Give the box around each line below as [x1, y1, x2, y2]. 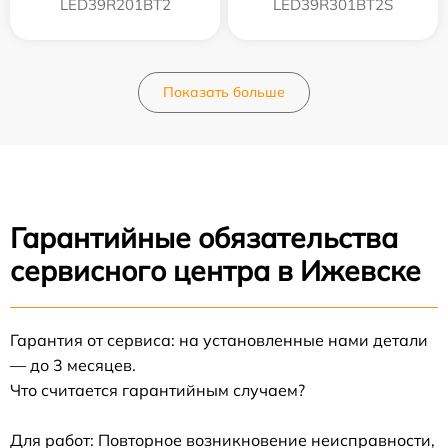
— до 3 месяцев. [10, 354, 136, 375]
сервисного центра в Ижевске [10, 252, 421, 288]
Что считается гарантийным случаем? [10, 379, 305, 400]
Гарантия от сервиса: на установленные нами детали [10, 329, 428, 350]
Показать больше [163, 82, 285, 101]
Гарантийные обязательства [10, 219, 398, 255]
